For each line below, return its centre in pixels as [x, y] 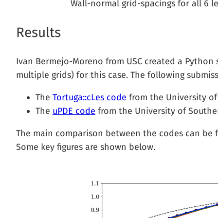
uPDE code [74, 111]
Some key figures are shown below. [86, 147]
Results [38, 32]
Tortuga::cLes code [90, 97]
